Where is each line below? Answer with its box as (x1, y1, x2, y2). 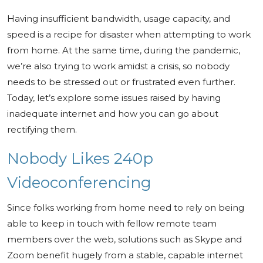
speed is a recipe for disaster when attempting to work (7, 29, 251, 40)
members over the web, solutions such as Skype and (7, 234, 242, 245)
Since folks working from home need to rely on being (7, 202, 244, 213)
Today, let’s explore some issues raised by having (7, 92, 221, 103)
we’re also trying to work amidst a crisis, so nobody (7, 60, 230, 72)
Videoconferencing (7, 173, 151, 192)
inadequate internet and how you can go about (7, 108, 218, 119)
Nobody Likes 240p (7, 149, 153, 168)
